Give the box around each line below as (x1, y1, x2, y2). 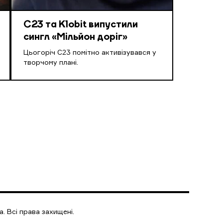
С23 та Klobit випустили (23, 20, 138, 30)
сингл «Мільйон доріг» (23, 32, 127, 43)
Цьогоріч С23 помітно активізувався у (23, 49, 156, 57)
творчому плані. (23, 59, 78, 67)
